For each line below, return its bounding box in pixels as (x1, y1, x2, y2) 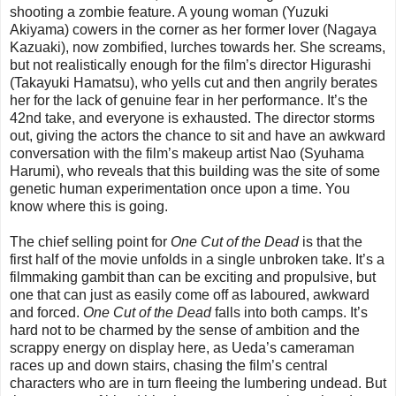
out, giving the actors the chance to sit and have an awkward (10, 127, 385, 143)
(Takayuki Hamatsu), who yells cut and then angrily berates (10, 74, 377, 90)
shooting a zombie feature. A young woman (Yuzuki (10, 4, 329, 19)
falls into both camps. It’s (211, 304, 368, 320)
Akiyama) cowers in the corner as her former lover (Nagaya (10, 21, 377, 37)
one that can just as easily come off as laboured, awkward (10, 286, 369, 302)
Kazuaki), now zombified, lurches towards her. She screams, (10, 39, 385, 55)
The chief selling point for (10, 233, 171, 249)
